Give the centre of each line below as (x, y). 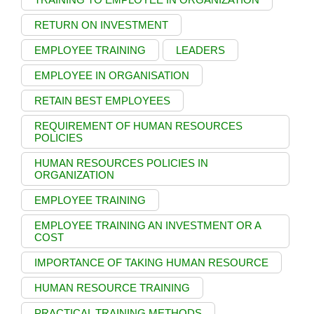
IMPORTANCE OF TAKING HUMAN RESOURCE (151, 263)
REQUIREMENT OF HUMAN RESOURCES (138, 126)
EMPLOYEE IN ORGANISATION (112, 76)
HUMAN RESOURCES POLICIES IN (121, 163)
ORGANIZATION (74, 175)
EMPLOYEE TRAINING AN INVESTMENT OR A (148, 226)
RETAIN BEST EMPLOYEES (102, 101)
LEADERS (200, 50)
